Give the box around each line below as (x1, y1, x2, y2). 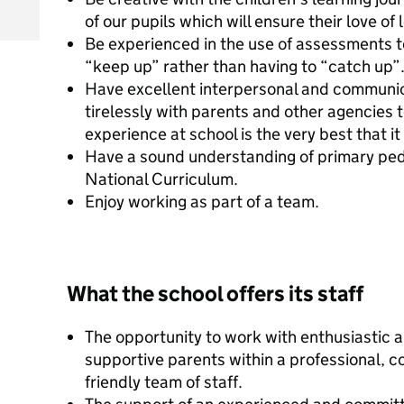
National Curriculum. (85, 169, 238, 189)
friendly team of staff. (85, 372, 243, 392)
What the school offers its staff (67, 280, 363, 307)
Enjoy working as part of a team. (85, 191, 319, 212)
